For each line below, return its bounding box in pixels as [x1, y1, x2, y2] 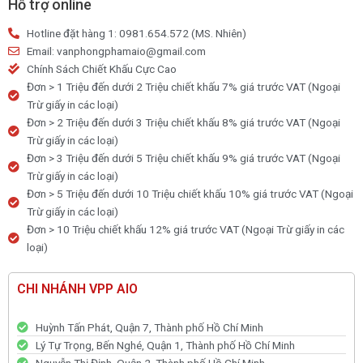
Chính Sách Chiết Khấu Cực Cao [26, 62, 177, 75]
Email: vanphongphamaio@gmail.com [26, 44, 206, 58]
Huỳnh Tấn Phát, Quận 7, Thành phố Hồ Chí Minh [35, 320, 263, 334]
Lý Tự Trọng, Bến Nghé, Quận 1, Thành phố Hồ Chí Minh [35, 338, 295, 352]
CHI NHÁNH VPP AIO [17, 280, 138, 297]
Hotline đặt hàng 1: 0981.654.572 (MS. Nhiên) [26, 26, 246, 40]
